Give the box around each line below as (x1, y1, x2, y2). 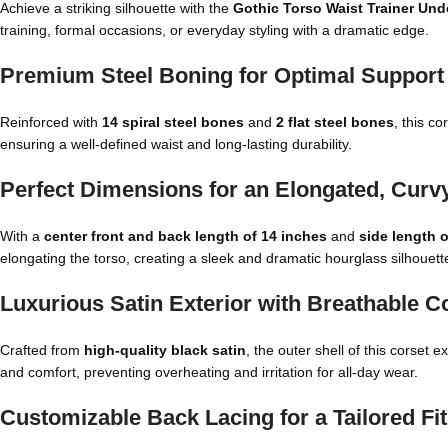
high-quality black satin (84, 342, 246, 358)
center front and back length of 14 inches (44, 228, 327, 244)
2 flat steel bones (276, 114, 394, 130)
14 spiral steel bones (102, 114, 244, 130)
